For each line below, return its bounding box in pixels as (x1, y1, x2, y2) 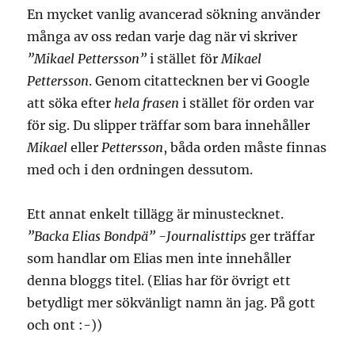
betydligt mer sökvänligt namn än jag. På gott (27, 295, 316, 311)
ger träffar (246, 228, 315, 245)
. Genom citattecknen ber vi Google (89, 73, 311, 90)
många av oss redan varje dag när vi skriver (27, 29, 298, 45)
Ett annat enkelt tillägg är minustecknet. (27, 206, 284, 223)
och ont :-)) (27, 317, 103, 334)
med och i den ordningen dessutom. (27, 162, 254, 178)
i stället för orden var (179, 95, 315, 112)
